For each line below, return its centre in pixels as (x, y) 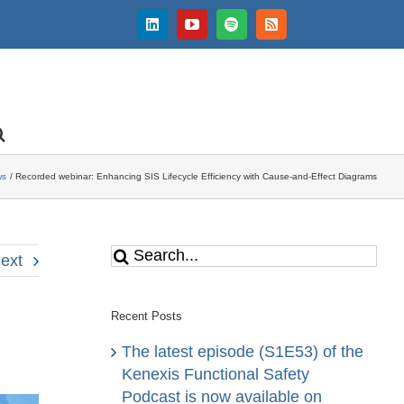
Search (135, 254)
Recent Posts (146, 316)
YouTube (217, 30)
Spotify (251, 30)
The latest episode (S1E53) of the (242, 352)
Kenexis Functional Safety (215, 375)
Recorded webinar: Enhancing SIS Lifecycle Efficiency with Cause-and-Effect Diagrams (196, 176)
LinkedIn (177, 30)
